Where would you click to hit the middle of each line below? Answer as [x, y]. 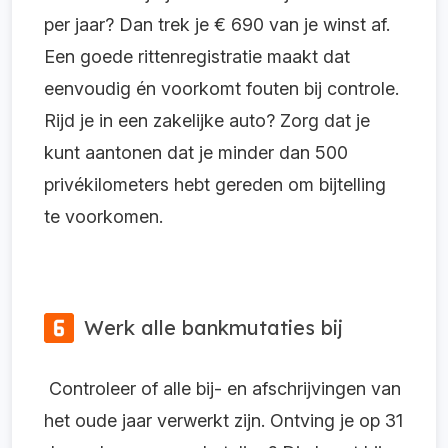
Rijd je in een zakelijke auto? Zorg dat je [207, 120]
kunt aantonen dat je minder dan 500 [196, 152]
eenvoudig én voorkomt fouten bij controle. [221, 88]
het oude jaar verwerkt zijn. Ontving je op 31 [223, 420]
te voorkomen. [103, 216]
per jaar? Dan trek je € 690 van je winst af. [217, 24]
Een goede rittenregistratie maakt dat [197, 56]
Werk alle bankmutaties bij [213, 327]
